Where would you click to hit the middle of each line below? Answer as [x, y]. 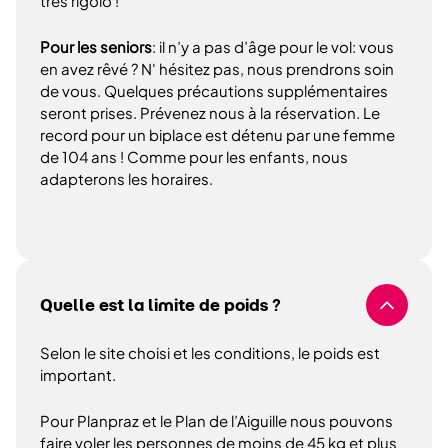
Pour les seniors [96, 46]
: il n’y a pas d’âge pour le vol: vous [273, 46]
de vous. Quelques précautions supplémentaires [214, 90]
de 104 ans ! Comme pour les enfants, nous [194, 156]
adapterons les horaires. [126, 178]
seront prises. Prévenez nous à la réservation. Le [210, 112]
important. [78, 374]
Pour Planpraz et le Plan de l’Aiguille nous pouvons [216, 420]
